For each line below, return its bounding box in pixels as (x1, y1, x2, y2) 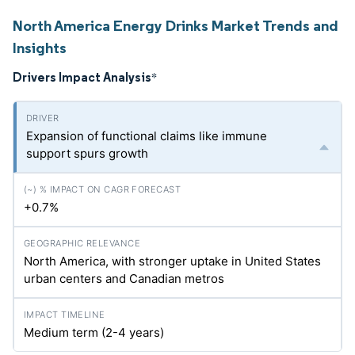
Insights (13, 38, 67, 57)
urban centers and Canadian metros (24, 271, 224, 286)
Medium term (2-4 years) (24, 325, 164, 340)
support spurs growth (26, 146, 148, 161)
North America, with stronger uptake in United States (24, 254, 321, 269)
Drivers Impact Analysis (13, 69, 151, 85)
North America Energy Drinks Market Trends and (13, 16, 338, 35)
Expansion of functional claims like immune (26, 128, 267, 143)
